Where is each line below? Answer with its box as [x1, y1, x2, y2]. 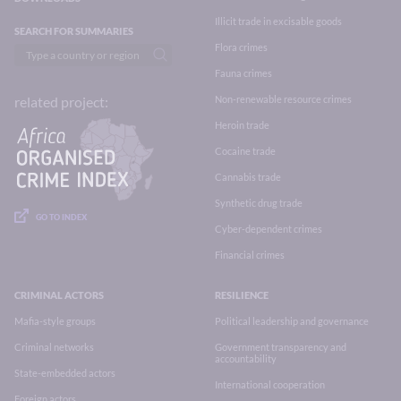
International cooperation [215, 378, 325, 390]
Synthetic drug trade [215, 196, 303, 209]
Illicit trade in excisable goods [215, 14, 342, 27]
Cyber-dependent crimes [215, 222, 322, 235]
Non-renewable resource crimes [215, 92, 352, 105]
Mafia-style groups [14, 314, 96, 327]
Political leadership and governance [215, 314, 369, 327]
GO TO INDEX [36, 212, 87, 223]
